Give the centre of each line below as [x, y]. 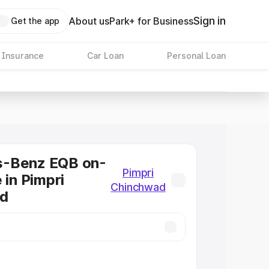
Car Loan [105, 56]
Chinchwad [138, 187]
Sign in [210, 21]
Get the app [35, 21]
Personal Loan [196, 56]
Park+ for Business [152, 21]
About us [89, 21]
